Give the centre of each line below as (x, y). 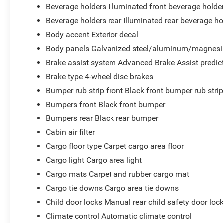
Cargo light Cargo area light (94, 160)
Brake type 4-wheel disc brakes (100, 76)
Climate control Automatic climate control (119, 216)
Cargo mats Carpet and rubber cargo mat (118, 174)
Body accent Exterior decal (92, 34)
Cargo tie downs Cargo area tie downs (112, 188)
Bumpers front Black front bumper (106, 104)
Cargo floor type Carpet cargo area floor (115, 146)
